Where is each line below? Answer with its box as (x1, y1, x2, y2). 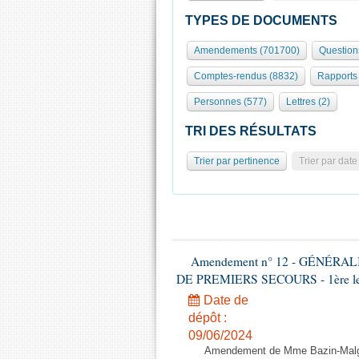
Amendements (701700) (194, 45, 300, 56)
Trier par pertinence (194, 155, 280, 167)
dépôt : (188, 311, 227, 325)
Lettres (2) (286, 96, 330, 107)
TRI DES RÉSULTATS (185, 124, 317, 138)
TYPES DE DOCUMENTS (185, 14, 337, 27)
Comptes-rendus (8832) (194, 71, 298, 82)
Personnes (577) (194, 96, 267, 107)
